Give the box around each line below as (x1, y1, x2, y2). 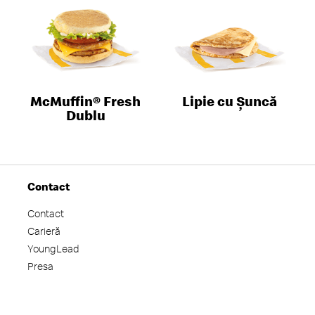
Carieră (27, 224, 60, 238)
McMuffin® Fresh (30, 92, 141, 110)
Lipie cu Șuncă (182, 92, 277, 110)
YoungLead (27, 242, 79, 255)
